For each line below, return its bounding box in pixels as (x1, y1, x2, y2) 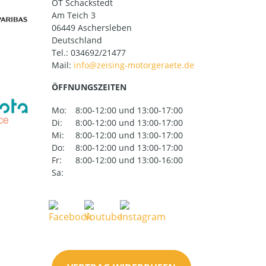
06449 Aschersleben (52, 22, 132, 34)
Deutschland (52, 34, 102, 46)
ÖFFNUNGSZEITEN (52, 81, 126, 93)
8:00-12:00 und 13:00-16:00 (75, 154, 183, 166)
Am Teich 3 (52, 9, 96, 21)
